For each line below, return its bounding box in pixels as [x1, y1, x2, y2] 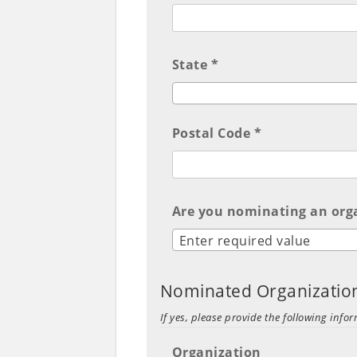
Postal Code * [171, 124, 262, 143]
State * [171, 56, 219, 74]
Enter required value [178, 232, 311, 250]
